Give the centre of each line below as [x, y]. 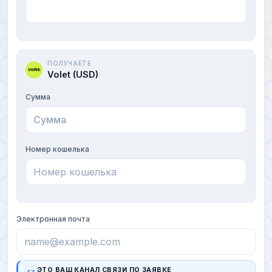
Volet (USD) [73, 74]
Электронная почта [53, 219]
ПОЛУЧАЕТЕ [70, 63]
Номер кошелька [57, 149]
